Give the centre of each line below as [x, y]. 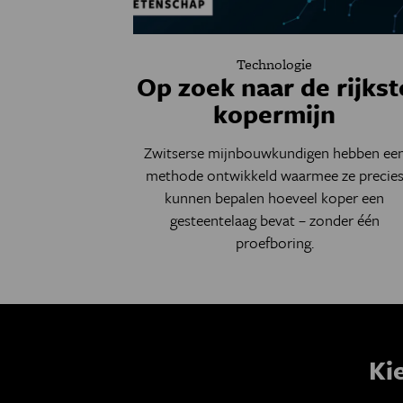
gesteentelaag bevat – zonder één [274, 220]
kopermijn [275, 113]
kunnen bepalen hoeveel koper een [275, 197]
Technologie [275, 64]
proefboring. [274, 242]
